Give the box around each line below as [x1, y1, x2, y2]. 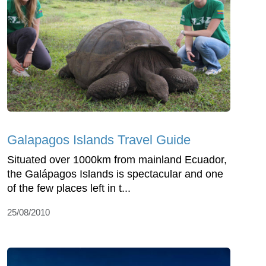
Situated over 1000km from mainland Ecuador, [7, 154, 227, 166]
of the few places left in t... [7, 182, 131, 195]
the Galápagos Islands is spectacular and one [7, 168, 223, 180]
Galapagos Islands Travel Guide [7, 132, 191, 148]
